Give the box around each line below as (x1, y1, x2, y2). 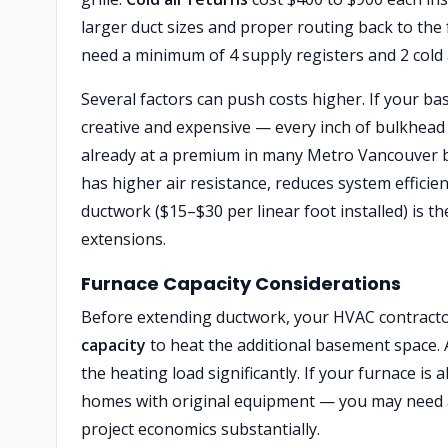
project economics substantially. (81, 418, 320, 440)
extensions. (81, 228, 166, 250)
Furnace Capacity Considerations (81, 271, 401, 296)
